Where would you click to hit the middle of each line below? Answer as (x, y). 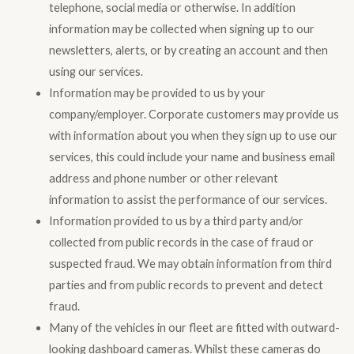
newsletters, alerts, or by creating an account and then (188, 50)
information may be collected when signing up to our (181, 28)
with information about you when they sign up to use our (193, 135)
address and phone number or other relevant (163, 178)
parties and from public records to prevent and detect (186, 284)
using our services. (96, 71)
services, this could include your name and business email (192, 156)
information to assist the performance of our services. (188, 199)
